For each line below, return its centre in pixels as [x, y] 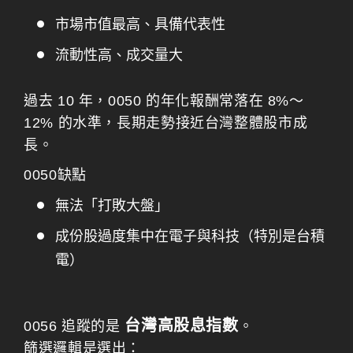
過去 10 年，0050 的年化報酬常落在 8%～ [164, 101]
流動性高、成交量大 [119, 55]
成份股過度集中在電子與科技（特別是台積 [190, 236]
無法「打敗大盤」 [112, 206]
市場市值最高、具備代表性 [140, 24]
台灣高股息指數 [182, 325]
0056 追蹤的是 [74, 326]
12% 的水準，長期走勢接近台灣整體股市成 [166, 123]
